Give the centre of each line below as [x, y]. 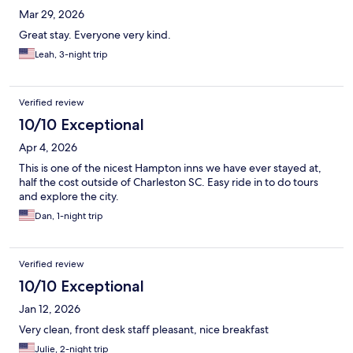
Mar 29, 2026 [52, 15]
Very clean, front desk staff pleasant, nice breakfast [144, 330]
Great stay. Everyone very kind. [95, 35]
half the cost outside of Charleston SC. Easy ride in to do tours [169, 182]
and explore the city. [69, 197]
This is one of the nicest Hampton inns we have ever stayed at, [170, 168]
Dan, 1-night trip [69, 216]
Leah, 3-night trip [71, 55]
